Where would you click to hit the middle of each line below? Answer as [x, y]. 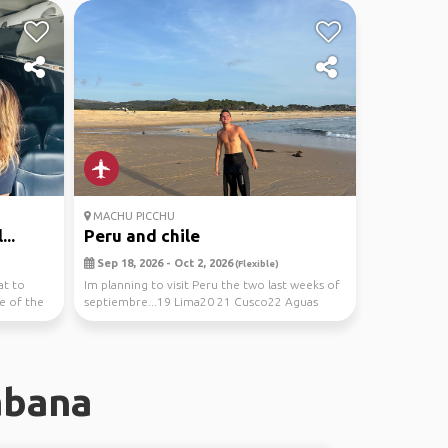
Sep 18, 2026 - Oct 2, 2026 [163, 263]
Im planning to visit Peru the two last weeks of [211, 284]
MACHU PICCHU [132, 216]
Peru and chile [141, 235]
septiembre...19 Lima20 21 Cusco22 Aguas [200, 301]
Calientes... [113, 318]
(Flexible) [255, 263]
